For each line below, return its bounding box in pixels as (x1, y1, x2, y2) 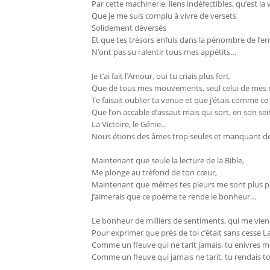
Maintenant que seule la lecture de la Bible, (92, 155, 244, 166)
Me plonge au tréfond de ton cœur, (92, 167, 217, 178)
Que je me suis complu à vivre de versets (92, 10, 236, 22)
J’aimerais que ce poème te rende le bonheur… (92, 191, 256, 202)
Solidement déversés (92, 22, 166, 34)
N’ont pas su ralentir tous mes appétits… (92, 46, 236, 58)
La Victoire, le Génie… (92, 119, 167, 130)
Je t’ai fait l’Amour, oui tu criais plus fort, (92, 71, 231, 82)
